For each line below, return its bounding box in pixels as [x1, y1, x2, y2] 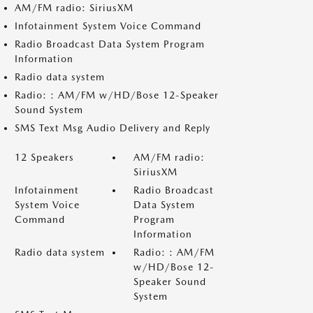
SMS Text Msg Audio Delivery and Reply [15, 122, 210, 133]
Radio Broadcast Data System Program [15, 38, 205, 50]
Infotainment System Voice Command [15, 20, 201, 31]
